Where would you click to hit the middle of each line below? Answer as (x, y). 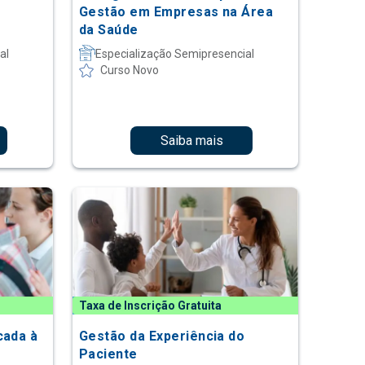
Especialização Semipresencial (174, 54)
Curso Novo (129, 70)
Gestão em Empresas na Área (176, 12)
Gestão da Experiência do (162, 336)
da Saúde (108, 30)
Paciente (108, 354)
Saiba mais (191, 140)
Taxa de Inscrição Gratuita (150, 305)
